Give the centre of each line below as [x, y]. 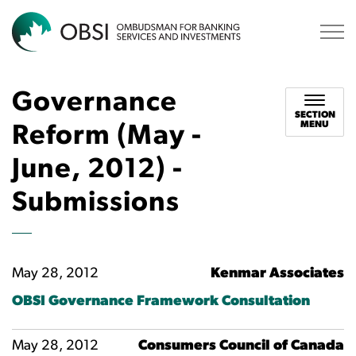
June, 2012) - [97, 170]
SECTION [315, 115]
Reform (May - [107, 137]
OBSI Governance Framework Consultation [161, 302]
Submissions [96, 204]
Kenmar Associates [277, 274]
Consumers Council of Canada [241, 346]
